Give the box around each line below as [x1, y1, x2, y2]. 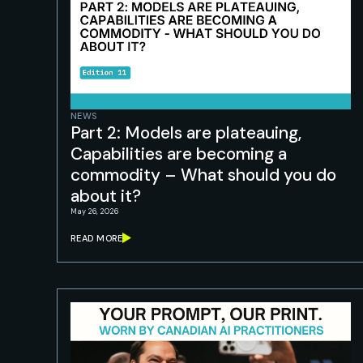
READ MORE [70, 232, 123, 244]
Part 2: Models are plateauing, [70, 122, 301, 144]
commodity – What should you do [70, 164, 336, 186]
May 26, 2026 [70, 207, 118, 216]
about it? [70, 185, 141, 207]
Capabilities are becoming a [70, 143, 287, 165]
